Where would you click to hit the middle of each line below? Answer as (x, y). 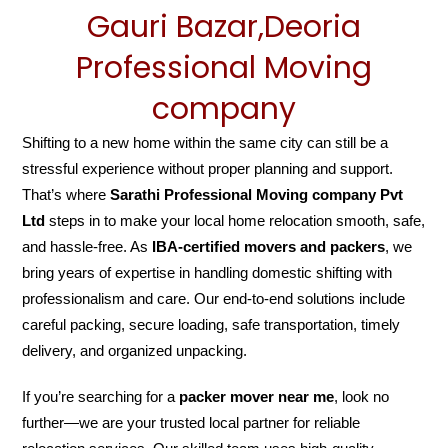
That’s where (66, 194)
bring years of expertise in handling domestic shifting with (207, 272)
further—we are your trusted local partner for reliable (191, 422)
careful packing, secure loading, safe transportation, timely (211, 324)
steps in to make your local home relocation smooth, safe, (235, 220)
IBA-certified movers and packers (269, 246)
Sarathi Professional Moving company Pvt (257, 194)
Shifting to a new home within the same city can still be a (205, 142)
